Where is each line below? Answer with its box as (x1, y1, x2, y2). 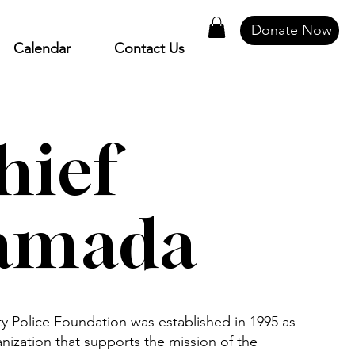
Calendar (13, 39, 71, 57)
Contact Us (113, 39, 185, 57)
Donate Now (251, 21, 333, 40)
